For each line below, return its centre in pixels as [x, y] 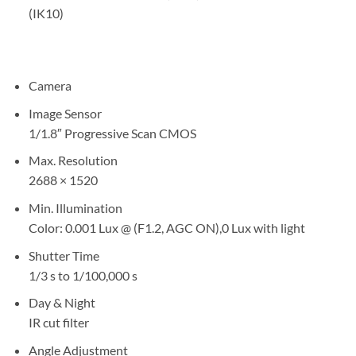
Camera [50, 86]
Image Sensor [65, 113]
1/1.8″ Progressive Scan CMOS [112, 133]
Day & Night [62, 303]
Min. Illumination [75, 207]
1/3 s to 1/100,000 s [83, 275]
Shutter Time [64, 255]
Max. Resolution [73, 161]
